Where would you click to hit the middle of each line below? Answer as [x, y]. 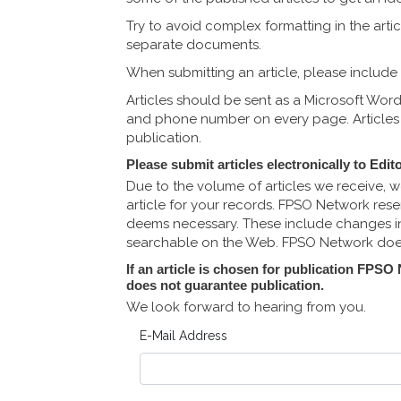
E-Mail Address [183, 336]
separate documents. [194, 45]
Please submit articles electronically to [248, 164]
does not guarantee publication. [225, 285]
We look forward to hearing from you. [246, 307]
